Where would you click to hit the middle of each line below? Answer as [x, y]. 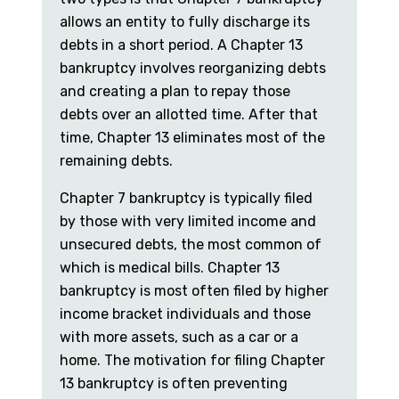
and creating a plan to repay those [175, 92]
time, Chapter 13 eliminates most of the [192, 138]
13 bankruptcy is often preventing [174, 384]
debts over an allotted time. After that [189, 115]
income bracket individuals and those [185, 314]
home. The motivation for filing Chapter [192, 361]
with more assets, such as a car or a [179, 338]
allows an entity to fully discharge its [185, 22]
